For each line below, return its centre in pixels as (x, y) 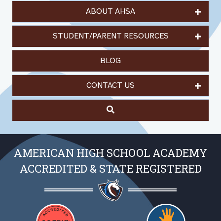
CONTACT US (110, 86)
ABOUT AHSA (110, 12)
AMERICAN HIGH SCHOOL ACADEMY (110, 153)
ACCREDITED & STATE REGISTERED (110, 169)
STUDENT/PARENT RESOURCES (110, 36)
